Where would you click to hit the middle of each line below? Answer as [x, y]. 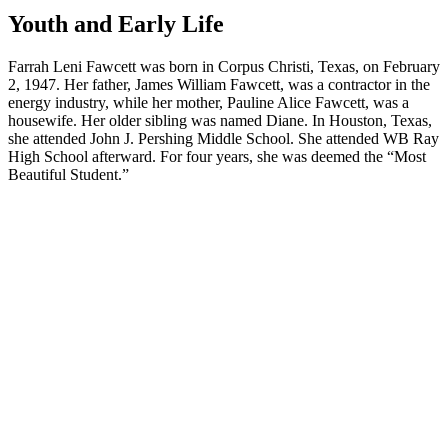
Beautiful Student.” [68, 174]
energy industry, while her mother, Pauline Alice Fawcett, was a [208, 102]
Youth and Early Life [116, 23]
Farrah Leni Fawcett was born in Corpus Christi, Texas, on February [224, 66]
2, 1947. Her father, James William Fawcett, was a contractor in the [219, 84]
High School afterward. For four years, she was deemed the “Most [217, 156]
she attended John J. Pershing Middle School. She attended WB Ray [223, 138]
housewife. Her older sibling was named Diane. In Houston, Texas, [220, 120]
